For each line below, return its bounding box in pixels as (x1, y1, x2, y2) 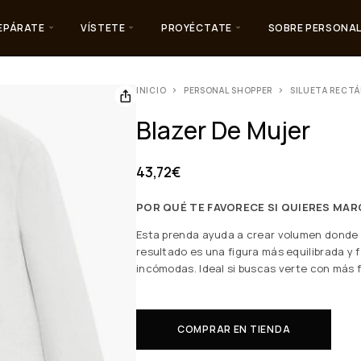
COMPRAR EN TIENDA (177, 322, 291, 336)
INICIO (136, 84, 167, 96)
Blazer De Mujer (136, 113, 311, 147)
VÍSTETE (81, 20, 126, 35)
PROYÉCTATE (161, 20, 232, 35)
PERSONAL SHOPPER (183, 84, 273, 96)
